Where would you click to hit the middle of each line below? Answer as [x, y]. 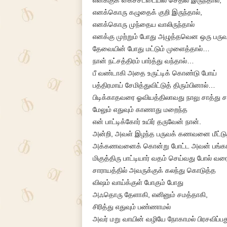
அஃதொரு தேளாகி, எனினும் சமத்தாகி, [150, 195]
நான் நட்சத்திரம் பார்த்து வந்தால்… [143, 61]
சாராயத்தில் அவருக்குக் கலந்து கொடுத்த [154, 170]
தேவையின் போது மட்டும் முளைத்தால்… [151, 49]
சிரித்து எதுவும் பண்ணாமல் [131, 207]
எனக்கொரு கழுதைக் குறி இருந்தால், [147, 12]
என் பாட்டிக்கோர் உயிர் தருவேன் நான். [147, 122]
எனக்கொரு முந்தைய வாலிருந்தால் [143, 24]
